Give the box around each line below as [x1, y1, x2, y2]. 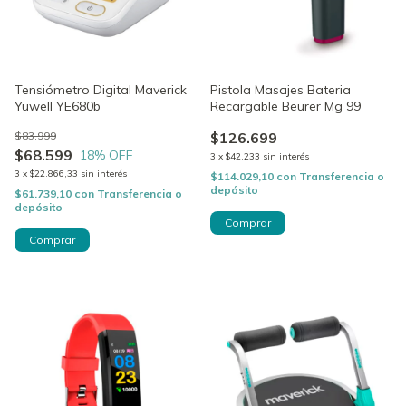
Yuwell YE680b [14, 97, 101, 114]
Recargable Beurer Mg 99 [210, 97, 361, 114]
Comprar [225, 215, 271, 229]
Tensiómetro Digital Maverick [14, 81, 187, 98]
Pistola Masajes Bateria [210, 81, 351, 98]
